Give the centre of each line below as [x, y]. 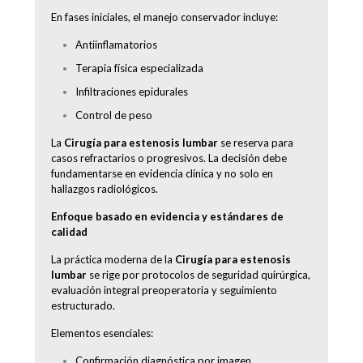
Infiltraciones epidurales [132, 91]
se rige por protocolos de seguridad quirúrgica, [199, 274]
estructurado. [83, 305]
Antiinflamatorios [116, 44]
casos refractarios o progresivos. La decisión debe [169, 158]
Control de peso [114, 115]
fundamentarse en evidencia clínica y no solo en [162, 173]
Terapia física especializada [139, 68]
